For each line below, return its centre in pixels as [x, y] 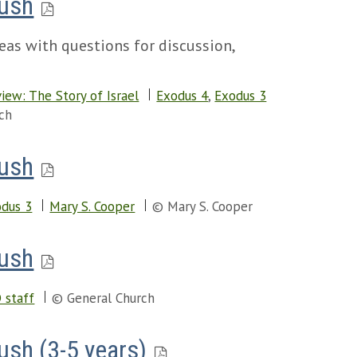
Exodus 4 [182, 96]
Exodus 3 [241, 96]
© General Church [104, 298]
